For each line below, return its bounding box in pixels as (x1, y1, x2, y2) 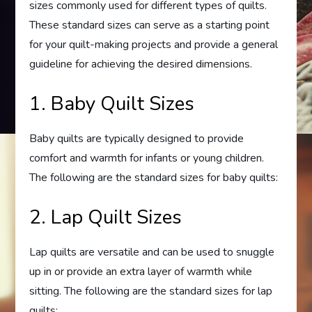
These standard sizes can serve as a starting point (29, 17, 270, 33)
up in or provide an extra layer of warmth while (29, 264, 253, 280)
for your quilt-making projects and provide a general (29, 37, 279, 53)
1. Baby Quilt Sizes (29, 91, 195, 118)
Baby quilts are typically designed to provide (29, 131, 244, 147)
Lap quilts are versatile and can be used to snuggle (29, 244, 275, 260)
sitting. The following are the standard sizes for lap (29, 283, 273, 299)
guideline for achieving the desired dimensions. (29, 56, 253, 72)
